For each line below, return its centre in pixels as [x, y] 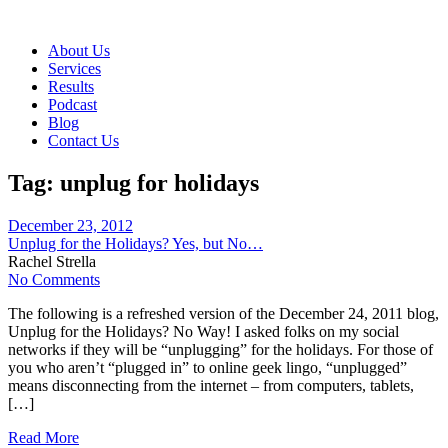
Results [71, 86]
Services [74, 68]
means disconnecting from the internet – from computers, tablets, [211, 385]
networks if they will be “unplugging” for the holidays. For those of [220, 349]
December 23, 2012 [70, 225]
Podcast [72, 104]
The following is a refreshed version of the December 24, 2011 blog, [223, 313]
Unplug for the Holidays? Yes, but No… [135, 243]
